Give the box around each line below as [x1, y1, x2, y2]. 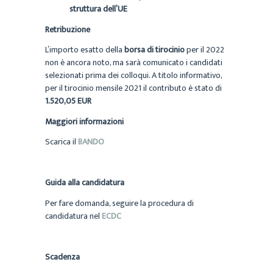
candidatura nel [45, 208, 102, 223]
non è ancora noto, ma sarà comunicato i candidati [45, 55, 222, 70]
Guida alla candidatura [45, 175, 124, 190]
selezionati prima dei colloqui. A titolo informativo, [45, 68, 222, 83]
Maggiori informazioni [45, 114, 124, 129]
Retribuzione [45, 22, 90, 37]
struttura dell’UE [69, 2, 127, 16]
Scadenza [45, 249, 80, 264]
